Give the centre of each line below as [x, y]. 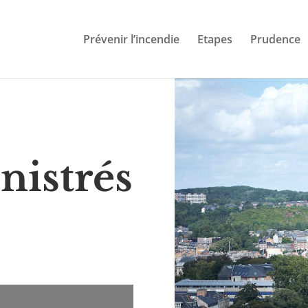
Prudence [275, 39]
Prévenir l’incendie [131, 39]
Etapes [214, 39]
